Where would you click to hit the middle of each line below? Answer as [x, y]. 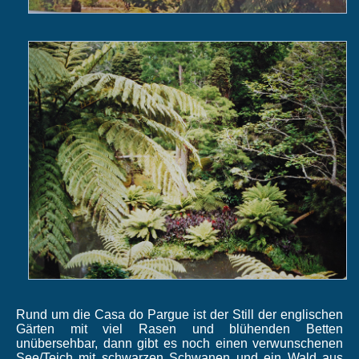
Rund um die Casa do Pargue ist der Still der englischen [179, 315]
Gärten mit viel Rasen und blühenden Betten [179, 329]
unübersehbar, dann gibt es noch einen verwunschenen [179, 344]
